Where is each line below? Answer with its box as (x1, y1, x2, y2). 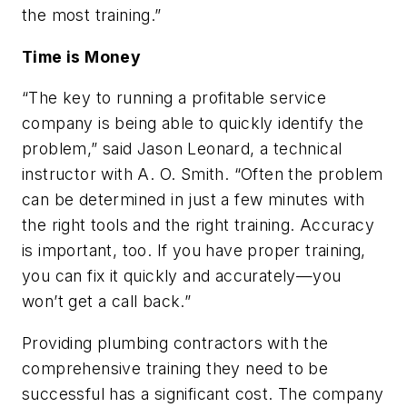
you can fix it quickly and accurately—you (22, 266, 342, 286)
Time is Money (22, 46, 142, 66)
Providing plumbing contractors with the (22, 333, 329, 352)
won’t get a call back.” (22, 292, 192, 312)
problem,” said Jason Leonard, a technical (22, 139, 342, 159)
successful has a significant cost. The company (22, 383, 384, 403)
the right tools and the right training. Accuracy (22, 215, 375, 235)
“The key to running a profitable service (22, 88, 326, 108)
